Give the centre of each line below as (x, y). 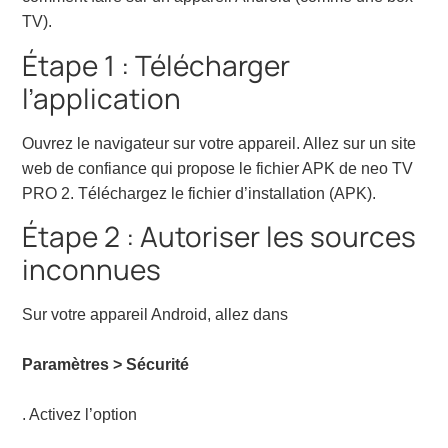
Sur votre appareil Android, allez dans (155, 315)
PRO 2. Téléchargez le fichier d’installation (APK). (199, 193)
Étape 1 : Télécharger (156, 64)
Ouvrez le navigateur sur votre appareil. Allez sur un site (219, 143)
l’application (102, 97)
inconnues (92, 269)
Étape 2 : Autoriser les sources (219, 236)
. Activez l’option (80, 415)
